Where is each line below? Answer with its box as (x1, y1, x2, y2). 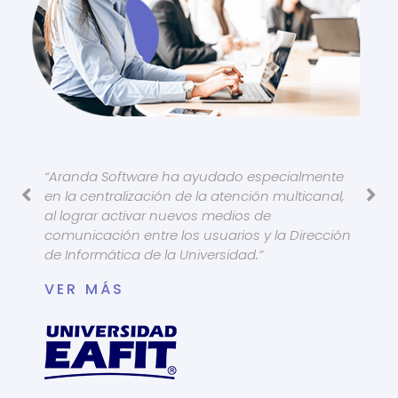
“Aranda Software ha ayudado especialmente (44, 166, 344, 186)
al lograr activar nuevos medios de (44, 205, 271, 225)
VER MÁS (44, 278, 125, 299)
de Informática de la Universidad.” (44, 244, 263, 264)
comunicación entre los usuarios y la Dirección (44, 225, 351, 244)
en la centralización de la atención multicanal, (44, 186, 345, 205)
